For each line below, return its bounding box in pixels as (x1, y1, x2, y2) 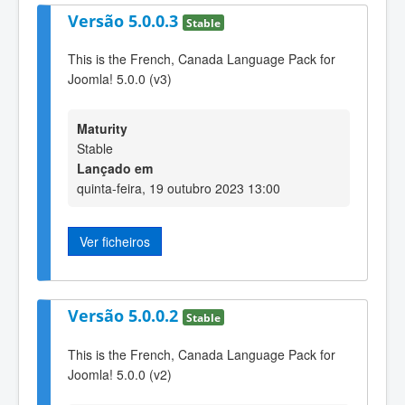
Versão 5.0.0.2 (68, 305, 183, 327)
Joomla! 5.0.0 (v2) (68, 364, 172, 383)
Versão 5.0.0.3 (68, 9, 183, 32)
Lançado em (77, 158, 153, 177)
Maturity (77, 118, 127, 137)
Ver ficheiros (80, 231, 150, 250)
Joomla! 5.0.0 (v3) (68, 70, 172, 89)
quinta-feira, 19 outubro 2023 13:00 (77, 178, 280, 197)
